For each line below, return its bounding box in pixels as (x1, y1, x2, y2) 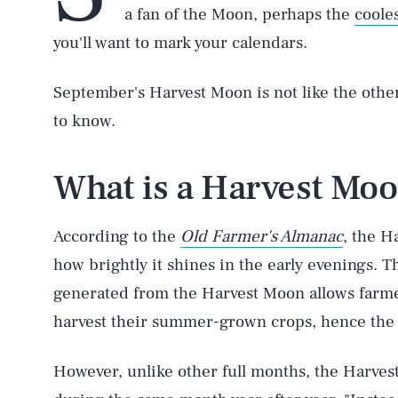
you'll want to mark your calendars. (53, 32, 307, 53)
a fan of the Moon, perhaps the (124, 4, 354, 25)
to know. (53, 110, 115, 131)
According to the (53, 226, 180, 247)
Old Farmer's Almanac (180, 226, 343, 247)
